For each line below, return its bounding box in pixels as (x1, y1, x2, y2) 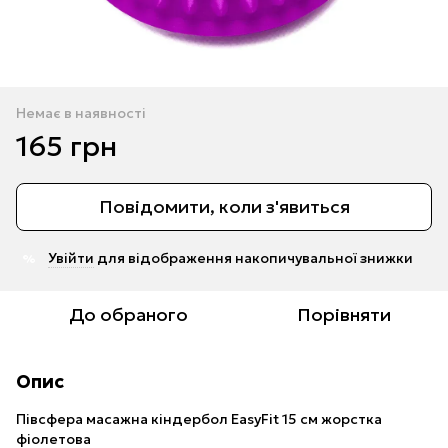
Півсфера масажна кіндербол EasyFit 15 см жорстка (16, 410, 382, 429)
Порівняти (297, 303, 391, 327)
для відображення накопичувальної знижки (94, 249, 413, 268)
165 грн (16, 129, 117, 165)
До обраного (68, 303, 188, 327)
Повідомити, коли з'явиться (98, 195, 350, 219)
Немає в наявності (16, 104, 146, 123)
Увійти (48, 249, 94, 268)
